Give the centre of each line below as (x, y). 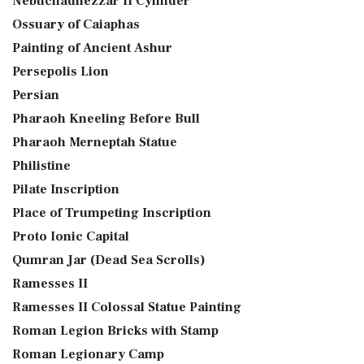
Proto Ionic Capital (71, 236)
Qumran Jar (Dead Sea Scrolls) (109, 260)
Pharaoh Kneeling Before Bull (106, 119)
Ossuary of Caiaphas (76, 24)
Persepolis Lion (61, 71)
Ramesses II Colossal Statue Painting (127, 307)
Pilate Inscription (66, 189)
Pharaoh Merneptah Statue (95, 142)
